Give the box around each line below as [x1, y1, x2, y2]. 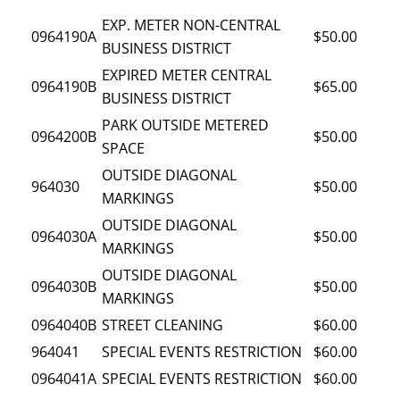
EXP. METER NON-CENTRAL [102, 14, 280, 35]
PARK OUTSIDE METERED [102, 114, 269, 135]
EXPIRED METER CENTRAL [102, 64, 271, 85]
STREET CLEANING [102, 314, 223, 335]
